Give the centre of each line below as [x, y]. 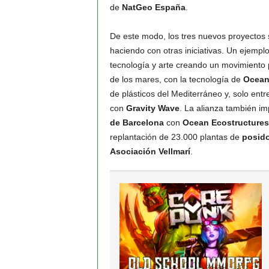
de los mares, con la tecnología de [176, 79]
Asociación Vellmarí [150, 151]
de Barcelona [137, 122]
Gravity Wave [153, 108]
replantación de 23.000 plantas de [176, 137]
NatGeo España [153, 7]
